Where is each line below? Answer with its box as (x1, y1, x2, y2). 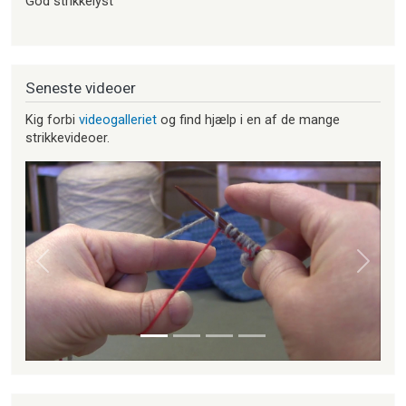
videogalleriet (79, 111, 157, 128)
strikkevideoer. (25, 129, 110, 146)
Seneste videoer (25, 78, 136, 97)
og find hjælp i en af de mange (157, 111, 340, 128)
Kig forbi (25, 111, 79, 128)
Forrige (41, 260, 83, 277)
